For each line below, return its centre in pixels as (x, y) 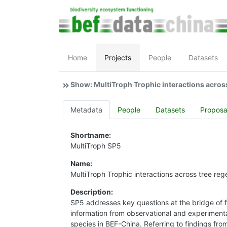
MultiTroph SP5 (96, 146)
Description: (92, 192)
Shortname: (91, 135)
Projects (118, 58)
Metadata (86, 110)
